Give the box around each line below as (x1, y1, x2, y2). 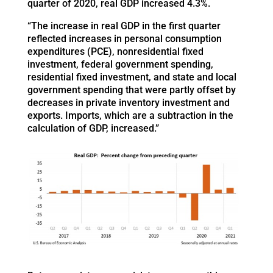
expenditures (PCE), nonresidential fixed (27, 46, 204, 58)
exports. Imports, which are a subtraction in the (27, 110, 233, 122)
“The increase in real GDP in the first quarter (27, 20, 221, 32)
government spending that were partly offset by (27, 84, 236, 96)
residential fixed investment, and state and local (27, 71, 236, 83)
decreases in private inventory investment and (27, 97, 230, 109)
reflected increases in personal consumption (27, 33, 222, 45)
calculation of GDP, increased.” (27, 122, 159, 135)
